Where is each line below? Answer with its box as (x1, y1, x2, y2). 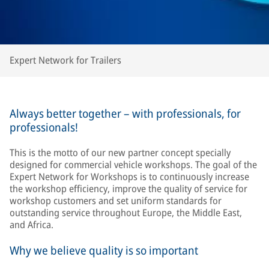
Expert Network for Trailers (10, 53, 121, 67)
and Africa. (10, 218, 53, 232)
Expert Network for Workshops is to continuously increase (10, 170, 249, 184)
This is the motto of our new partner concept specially (10, 146, 231, 160)
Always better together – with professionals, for (10, 106, 241, 122)
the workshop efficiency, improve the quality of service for (10, 182, 247, 196)
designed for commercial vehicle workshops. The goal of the (10, 158, 257, 172)
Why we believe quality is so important (10, 243, 198, 259)
